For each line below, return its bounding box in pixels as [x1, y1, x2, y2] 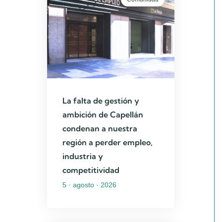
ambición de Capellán [62, 110, 143, 120]
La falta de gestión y [62, 96, 139, 106]
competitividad [62, 165, 119, 175]
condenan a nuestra [62, 123, 137, 134]
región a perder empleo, [62, 137, 153, 148]
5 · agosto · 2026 [62, 181, 116, 189]
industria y [62, 151, 103, 162]
